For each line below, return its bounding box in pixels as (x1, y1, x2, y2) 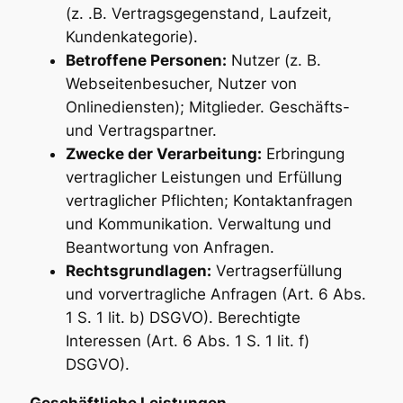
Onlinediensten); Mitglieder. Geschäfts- (65, 98, 350, 117)
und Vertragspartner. (65, 121, 217, 140)
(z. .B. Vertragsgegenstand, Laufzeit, (65, 4, 332, 23)
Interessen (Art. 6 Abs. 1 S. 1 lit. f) (65, 332, 309, 351)
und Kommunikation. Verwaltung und (65, 215, 332, 234)
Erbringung (261, 145, 345, 164)
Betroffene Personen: (65, 51, 227, 70)
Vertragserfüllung (210, 262, 342, 281)
